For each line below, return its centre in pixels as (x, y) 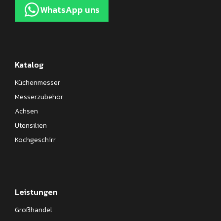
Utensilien (31, 125)
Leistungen (36, 192)
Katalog (29, 64)
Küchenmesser (37, 82)
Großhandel (34, 210)
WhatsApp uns (70, 10)
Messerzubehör (39, 97)
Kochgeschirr (35, 140)
